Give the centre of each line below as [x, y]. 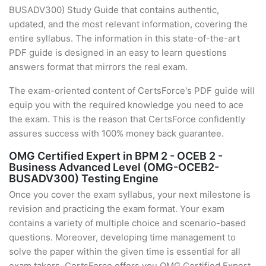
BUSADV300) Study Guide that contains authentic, [114, 10]
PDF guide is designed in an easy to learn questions [118, 53]
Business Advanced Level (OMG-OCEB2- [114, 167]
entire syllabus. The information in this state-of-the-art [124, 38]
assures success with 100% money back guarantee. [116, 133]
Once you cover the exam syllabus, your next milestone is [130, 194]
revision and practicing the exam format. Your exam [117, 209]
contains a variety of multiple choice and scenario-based [127, 223]
